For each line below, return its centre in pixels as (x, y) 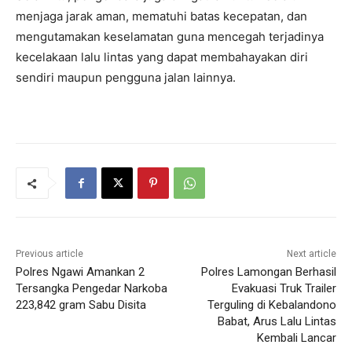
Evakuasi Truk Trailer (284, 289)
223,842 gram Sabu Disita (81, 305)
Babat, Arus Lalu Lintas (277, 322)
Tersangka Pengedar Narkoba (92, 289)
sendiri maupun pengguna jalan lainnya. (126, 78)
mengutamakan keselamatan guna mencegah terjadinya (170, 37)
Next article (311, 254)
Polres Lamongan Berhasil (268, 272)
